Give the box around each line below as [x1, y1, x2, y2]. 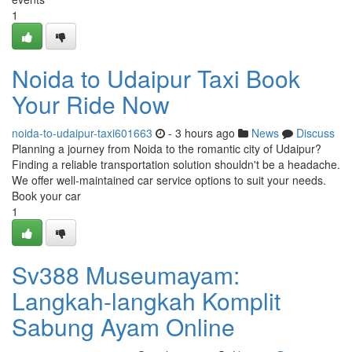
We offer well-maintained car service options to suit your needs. [12, 172, 326, 188]
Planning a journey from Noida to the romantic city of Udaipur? [12, 141, 321, 156]
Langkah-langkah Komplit [12, 284, 280, 317]
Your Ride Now [12, 87, 170, 121]
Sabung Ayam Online [12, 310, 235, 343]
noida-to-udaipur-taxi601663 [12, 125, 152, 141]
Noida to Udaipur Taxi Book [12, 61, 300, 95]
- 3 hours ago [168, 125, 235, 141]
